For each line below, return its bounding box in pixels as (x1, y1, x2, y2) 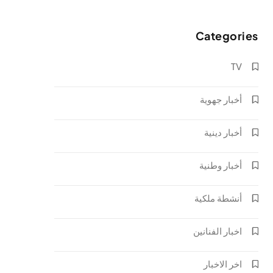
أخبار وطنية (199, 159, 242, 171)
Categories (195, 29, 258, 43)
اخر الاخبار (203, 258, 242, 269)
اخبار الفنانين (193, 225, 242, 236)
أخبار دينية (204, 126, 242, 138)
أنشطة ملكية (194, 192, 242, 204)
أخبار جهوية (199, 93, 242, 105)
